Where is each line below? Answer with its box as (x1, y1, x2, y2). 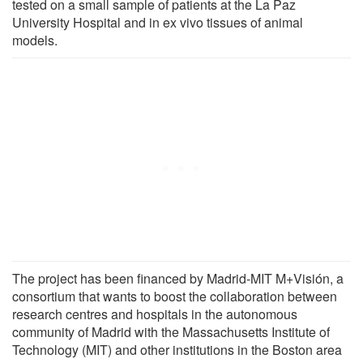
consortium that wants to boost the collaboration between (12, 286, 337, 305)
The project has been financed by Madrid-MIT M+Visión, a (12, 268, 344, 288)
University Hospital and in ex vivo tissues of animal (12, 12, 303, 32)
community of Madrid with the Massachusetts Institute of (12, 322, 330, 341)
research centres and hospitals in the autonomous (12, 304, 297, 323)
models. (12, 30, 58, 49)
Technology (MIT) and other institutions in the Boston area (12, 340, 342, 359)
